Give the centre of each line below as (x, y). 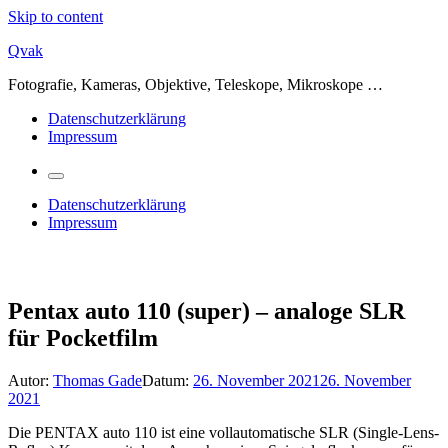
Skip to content (55, 16)
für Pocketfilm (83, 337)
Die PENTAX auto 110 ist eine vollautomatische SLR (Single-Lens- (223, 432)
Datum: (167, 380)
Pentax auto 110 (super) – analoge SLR (206, 310)
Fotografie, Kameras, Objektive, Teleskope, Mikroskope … (195, 84)
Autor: (30, 380)
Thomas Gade (97, 380)
